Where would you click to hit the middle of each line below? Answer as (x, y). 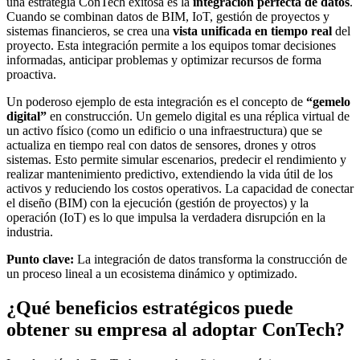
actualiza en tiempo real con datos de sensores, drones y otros (161, 145)
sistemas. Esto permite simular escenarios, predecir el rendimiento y (176, 159)
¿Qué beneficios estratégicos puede (150, 307)
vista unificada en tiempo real (252, 31)
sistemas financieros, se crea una (90, 31)
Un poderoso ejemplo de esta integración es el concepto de (156, 101)
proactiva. (31, 74)
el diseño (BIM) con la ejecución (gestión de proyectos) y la (157, 202)
